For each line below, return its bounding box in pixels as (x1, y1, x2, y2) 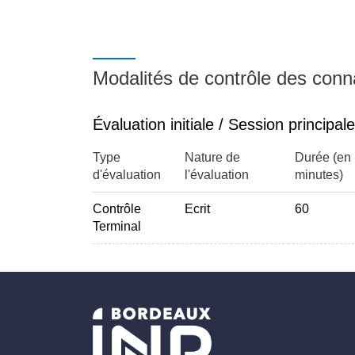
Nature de (185, 151, 240, 164)
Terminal (93, 219, 141, 233)
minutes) (295, 168, 343, 181)
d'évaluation (93, 168, 161, 181)
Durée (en (295, 151, 351, 164)
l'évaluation (185, 168, 249, 181)
